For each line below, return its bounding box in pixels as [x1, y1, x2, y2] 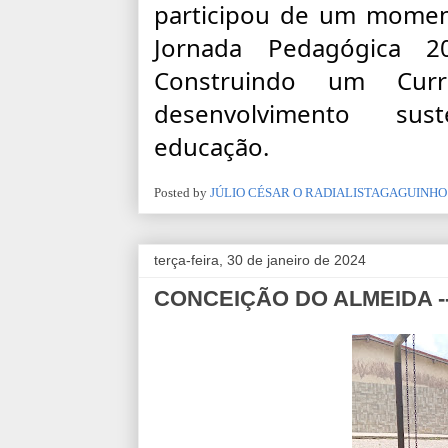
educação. [154, 130, 269, 163]
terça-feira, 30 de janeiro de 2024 [154, 251, 366, 268]
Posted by [154, 184, 210, 200]
